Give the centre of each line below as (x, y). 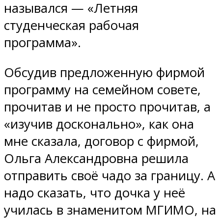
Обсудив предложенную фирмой (104, 72)
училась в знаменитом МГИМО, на (110, 210)
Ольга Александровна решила (96, 158)
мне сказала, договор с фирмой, (101, 141)
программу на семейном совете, (102, 89)
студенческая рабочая (71, 26)
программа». (42, 43)
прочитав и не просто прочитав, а (107, 107)
